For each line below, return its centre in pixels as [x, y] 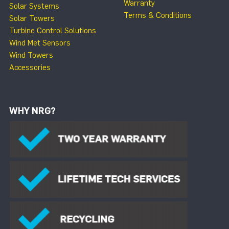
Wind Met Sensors [40, 43]
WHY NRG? [32, 111]
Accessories [30, 67]
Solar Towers [32, 18]
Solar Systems [34, 6]
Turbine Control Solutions [53, 30]
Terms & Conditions [158, 15]
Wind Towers [31, 55]
